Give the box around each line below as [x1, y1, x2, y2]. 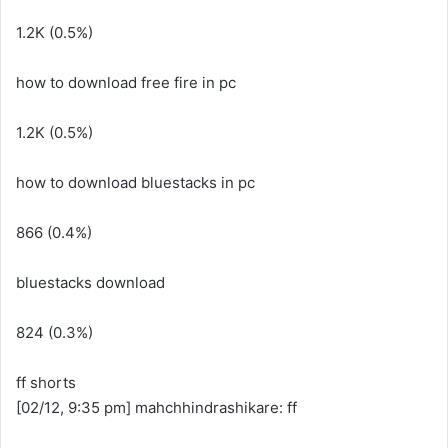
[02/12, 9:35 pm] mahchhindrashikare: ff [16, 398, 297, 417]
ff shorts [16, 373, 76, 392]
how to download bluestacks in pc [16, 173, 255, 192]
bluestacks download [16, 273, 165, 292]
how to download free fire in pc [16, 73, 236, 92]
